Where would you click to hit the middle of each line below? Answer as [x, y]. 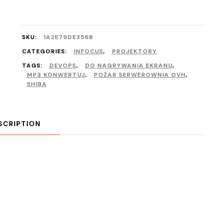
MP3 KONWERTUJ [56, 75]
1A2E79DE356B [68, 37]
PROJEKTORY [134, 51]
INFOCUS [88, 51]
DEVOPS [63, 66]
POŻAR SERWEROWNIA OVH [140, 75]
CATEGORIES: [45, 51]
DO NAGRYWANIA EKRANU [129, 66]
